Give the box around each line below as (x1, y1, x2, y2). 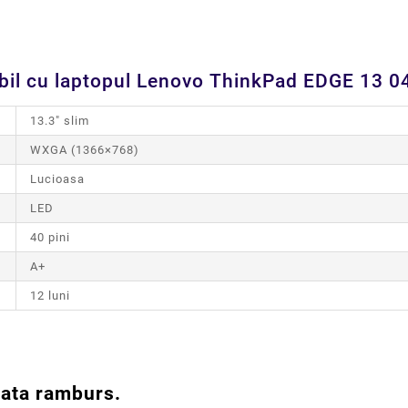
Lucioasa (30, 172, 85, 187)
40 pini (30, 230, 70, 245)
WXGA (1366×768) (30, 143, 139, 158)
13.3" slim (30, 114, 89, 128)
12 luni (30, 289, 70, 303)
